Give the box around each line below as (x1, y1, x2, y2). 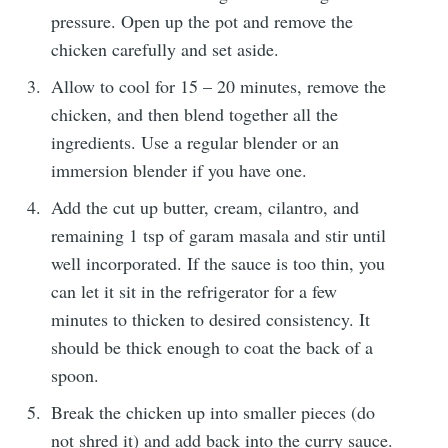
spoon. (51, 362, 100, 387)
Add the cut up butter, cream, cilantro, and (51, 194, 360, 219)
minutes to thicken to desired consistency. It (51, 306, 371, 331)
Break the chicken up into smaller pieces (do (51, 399, 376, 424)
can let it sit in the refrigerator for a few (51, 278, 338, 303)
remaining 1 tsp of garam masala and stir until (51, 222, 387, 247)
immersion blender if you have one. (51, 157, 308, 182)
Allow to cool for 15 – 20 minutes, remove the (51, 73, 387, 98)
